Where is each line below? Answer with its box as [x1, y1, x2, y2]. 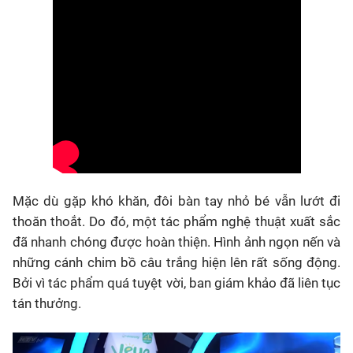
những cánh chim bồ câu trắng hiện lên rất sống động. [13, 254, 340, 270]
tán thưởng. [13, 295, 81, 311]
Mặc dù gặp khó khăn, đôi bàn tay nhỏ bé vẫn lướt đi [13, 192, 340, 209]
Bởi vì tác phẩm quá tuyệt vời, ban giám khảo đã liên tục [13, 274, 340, 291]
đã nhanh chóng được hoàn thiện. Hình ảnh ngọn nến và [13, 233, 340, 250]
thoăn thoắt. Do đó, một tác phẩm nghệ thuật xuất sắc [13, 213, 340, 229]
